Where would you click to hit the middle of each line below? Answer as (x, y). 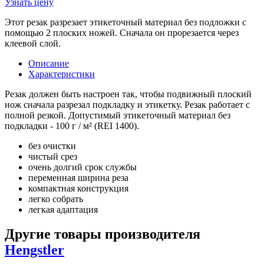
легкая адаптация (63, 209)
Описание (49, 63)
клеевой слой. (33, 43)
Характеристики (62, 74)
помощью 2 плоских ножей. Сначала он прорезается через (122, 32)
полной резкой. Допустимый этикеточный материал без (118, 115)
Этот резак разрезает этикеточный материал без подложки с (126, 22)
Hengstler (34, 250)
